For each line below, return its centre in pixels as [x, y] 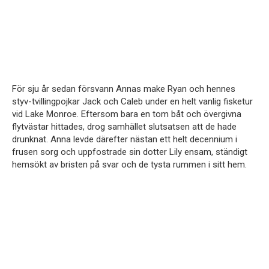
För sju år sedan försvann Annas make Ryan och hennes [124, 89]
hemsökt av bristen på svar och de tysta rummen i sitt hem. [129, 165]
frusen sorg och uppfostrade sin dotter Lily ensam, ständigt [130, 152]
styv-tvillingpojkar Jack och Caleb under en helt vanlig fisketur [132, 102]
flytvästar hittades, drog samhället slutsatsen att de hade [124, 127]
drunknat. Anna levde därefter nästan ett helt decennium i [125, 140]
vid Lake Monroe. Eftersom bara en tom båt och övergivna [127, 114]
